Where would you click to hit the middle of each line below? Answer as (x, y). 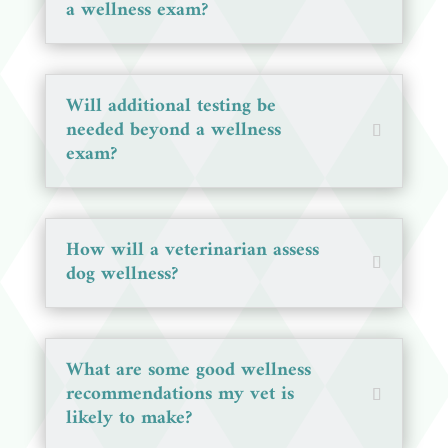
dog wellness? (121, 274)
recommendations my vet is (179, 394)
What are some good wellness (188, 370)
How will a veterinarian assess (192, 250)
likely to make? (128, 418)
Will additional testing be (170, 106)
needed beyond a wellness (173, 130)
